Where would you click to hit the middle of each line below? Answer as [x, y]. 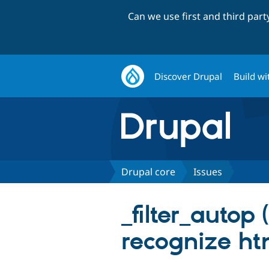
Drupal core [148, 171]
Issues [208, 171]
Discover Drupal [189, 76]
